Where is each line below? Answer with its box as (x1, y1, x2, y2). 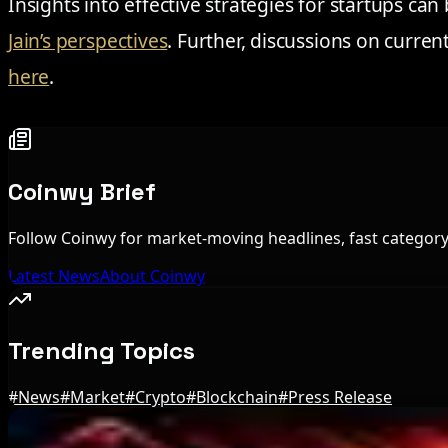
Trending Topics (8, 335, 195, 367)
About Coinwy (100, 264, 205, 287)
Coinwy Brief (8, 175, 156, 207)
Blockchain (196, 386, 278, 409)
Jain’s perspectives (8, 26, 168, 54)
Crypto (135, 386, 186, 409)
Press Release (288, 386, 392, 409)
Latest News (8, 264, 100, 287)
